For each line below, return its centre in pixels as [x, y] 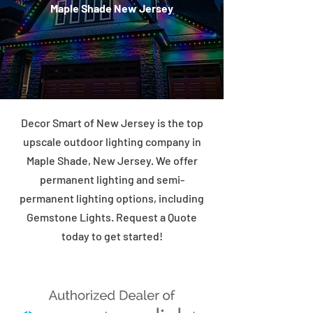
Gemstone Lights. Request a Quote [112, 217]
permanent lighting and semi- [112, 179]
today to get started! [112, 236]
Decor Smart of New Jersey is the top [112, 123]
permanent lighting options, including [112, 198]
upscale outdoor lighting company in [112, 141]
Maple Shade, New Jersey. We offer [112, 160]
